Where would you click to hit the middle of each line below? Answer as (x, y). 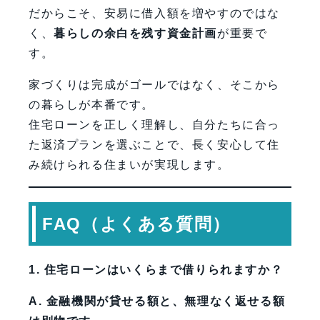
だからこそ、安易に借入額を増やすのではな (155, 14)
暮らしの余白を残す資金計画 (136, 34)
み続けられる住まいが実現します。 (129, 165)
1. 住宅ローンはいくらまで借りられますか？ (156, 270)
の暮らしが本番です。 (91, 105)
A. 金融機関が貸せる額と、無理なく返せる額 (157, 301)
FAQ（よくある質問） (136, 224)
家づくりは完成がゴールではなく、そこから (155, 85)
